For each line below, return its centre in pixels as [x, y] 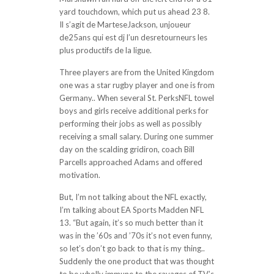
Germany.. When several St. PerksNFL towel [136, 98]
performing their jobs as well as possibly [130, 124]
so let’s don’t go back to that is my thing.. [132, 248]
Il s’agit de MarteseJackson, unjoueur [125, 24]
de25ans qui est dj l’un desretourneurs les [133, 37]
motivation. [80, 175]
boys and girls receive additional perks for [134, 111]
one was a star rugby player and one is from [137, 85]
